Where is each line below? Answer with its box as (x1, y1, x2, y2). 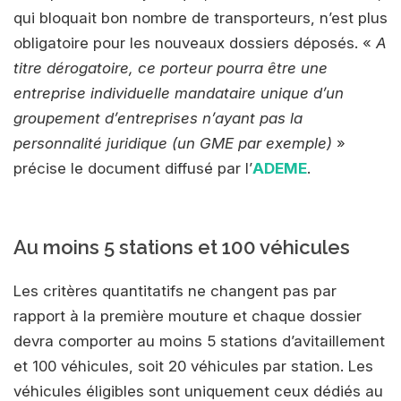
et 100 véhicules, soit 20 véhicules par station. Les (13, 356, 373, 375)
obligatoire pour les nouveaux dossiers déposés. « (13, 33, 376, 52)
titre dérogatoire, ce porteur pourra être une (13, 58, 328, 77)
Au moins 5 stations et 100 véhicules (13, 235, 350, 259)
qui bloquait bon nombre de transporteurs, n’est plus (13, 8, 388, 27)
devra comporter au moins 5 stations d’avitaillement (13, 331, 385, 350)
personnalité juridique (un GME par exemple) (13, 133, 332, 152)
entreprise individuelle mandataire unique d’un (13, 83, 344, 102)
